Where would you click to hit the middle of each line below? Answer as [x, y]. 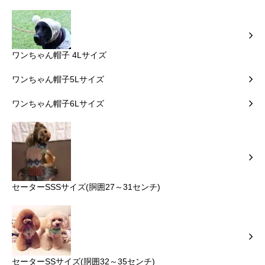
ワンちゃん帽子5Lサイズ [58, 80]
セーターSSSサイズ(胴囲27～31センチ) [86, 187]
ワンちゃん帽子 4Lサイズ [59, 55]
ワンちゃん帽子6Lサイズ [58, 104]
